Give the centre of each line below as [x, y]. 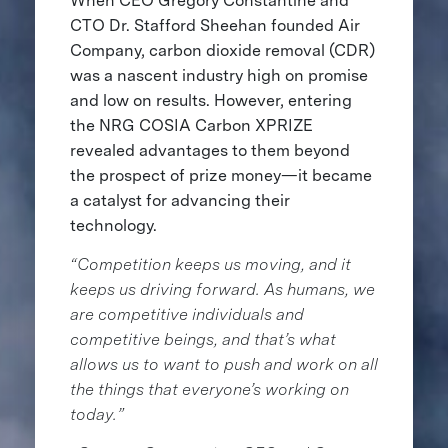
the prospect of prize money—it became [220, 175]
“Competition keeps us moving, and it [210, 264]
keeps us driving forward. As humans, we [222, 289]
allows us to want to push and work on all [223, 364]
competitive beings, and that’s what [202, 339]
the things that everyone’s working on [209, 389]
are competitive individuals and [186, 314]
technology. [113, 225]
